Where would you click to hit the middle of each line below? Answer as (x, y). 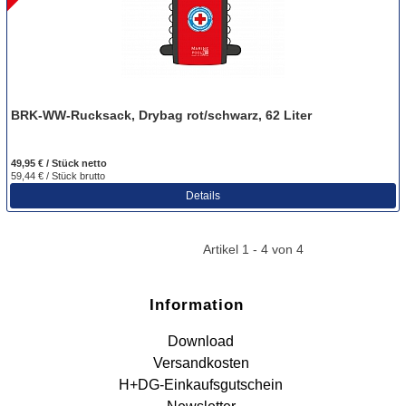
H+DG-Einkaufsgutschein (201, 385)
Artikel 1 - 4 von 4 (253, 249)
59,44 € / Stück (45, 175)
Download (201, 341)
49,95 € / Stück (46, 163)
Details (203, 195)
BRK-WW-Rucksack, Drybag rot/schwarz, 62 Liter (161, 115)
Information (196, 305)
